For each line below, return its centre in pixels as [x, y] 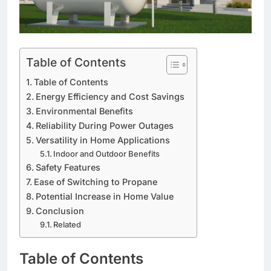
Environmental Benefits [84, 111]
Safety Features [68, 167]
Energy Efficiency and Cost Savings [110, 96]
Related [67, 224]
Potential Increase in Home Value [104, 196]
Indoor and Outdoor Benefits [107, 153]
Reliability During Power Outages [104, 125]
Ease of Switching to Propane [95, 181]
